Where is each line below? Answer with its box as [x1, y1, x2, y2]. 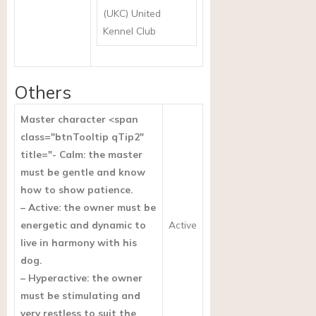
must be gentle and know [20, 166, 145, 178]
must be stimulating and [20, 289, 140, 302]
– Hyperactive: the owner [20, 272, 142, 284]
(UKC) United [103, 6, 161, 19]
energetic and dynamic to [20, 219, 146, 231]
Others [14, 81, 71, 104]
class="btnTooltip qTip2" [20, 130, 144, 143]
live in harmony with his [20, 236, 137, 249]
